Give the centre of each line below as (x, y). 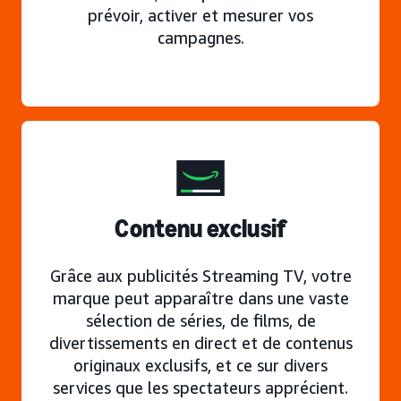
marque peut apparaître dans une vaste (200, 298)
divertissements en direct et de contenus (200, 343)
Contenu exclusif (200, 229)
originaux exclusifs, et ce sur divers (200, 365)
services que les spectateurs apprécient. (200, 388)
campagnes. (200, 38)
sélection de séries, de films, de (200, 320)
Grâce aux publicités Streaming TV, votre (200, 276)
